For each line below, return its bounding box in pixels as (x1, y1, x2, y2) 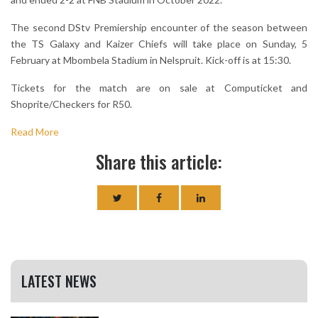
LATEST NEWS (21, 270, 97, 292)
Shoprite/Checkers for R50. (11, 98, 132, 111)
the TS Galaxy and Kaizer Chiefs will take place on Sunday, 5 (11, 38, 307, 50)
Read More (11, 126, 59, 138)
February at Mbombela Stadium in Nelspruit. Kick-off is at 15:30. (11, 54, 291, 67)
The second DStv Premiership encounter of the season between (11, 21, 307, 34)
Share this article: (96, 148, 222, 175)
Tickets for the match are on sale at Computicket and (11, 82, 307, 94)
